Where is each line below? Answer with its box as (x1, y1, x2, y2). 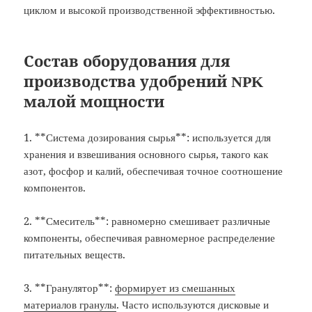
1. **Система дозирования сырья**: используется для (24, 130, 272, 145)
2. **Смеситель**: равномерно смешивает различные (24, 214, 271, 228)
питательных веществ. (24, 247, 126, 262)
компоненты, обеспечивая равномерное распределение (24, 231, 276, 245)
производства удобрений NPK (24, 73, 264, 91)
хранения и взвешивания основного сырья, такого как (24, 147, 269, 162)
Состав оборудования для (24, 53, 231, 71)
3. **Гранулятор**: (24, 281, 116, 295)
